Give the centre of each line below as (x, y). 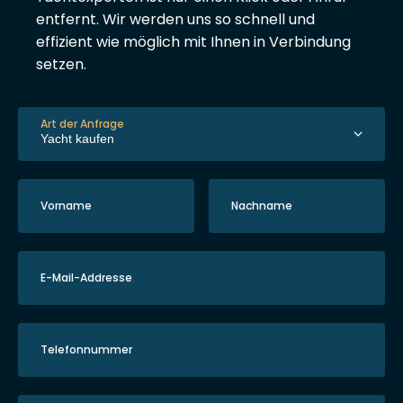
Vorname (66, 206)
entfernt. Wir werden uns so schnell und (175, 19)
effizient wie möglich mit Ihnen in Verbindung (193, 42)
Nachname (262, 206)
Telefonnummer (86, 349)
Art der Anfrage (82, 124)
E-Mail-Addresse (86, 278)
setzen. (61, 64)
